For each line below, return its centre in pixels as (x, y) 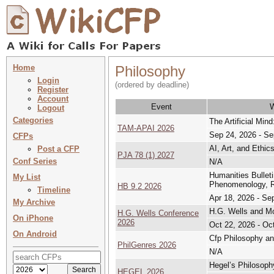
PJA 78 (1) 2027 (146, 155)
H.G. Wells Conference (158, 213)
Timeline (54, 190)
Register (53, 90)
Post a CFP (58, 149)
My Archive (34, 202)
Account (53, 99)
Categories (33, 120)
